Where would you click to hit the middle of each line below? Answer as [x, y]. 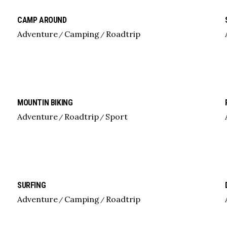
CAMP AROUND [42, 20]
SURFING [31, 185]
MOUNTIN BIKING [45, 103]
